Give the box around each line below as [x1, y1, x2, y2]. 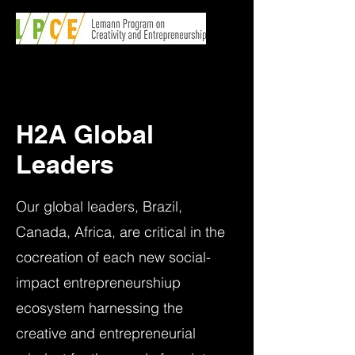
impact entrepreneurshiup [16, 273, 181, 292]
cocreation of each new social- [16, 248, 211, 266]
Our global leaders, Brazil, [16, 197, 182, 216]
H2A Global [16, 119, 154, 149]
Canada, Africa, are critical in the [16, 223, 225, 241]
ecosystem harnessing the [16, 299, 183, 317]
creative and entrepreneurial [16, 324, 196, 342]
